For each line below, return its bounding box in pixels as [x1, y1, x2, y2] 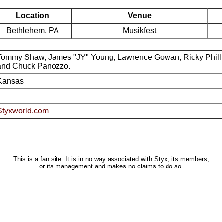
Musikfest [123, 26, 156, 35]
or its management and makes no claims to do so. [39, 163, 183, 170]
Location [16, 11, 49, 20]
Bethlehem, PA [6, 26, 59, 35]
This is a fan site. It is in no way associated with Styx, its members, [13, 155, 209, 163]
